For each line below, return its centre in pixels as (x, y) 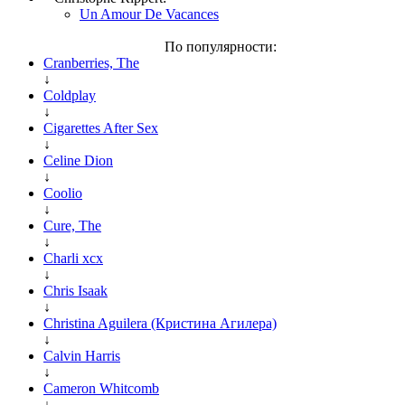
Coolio (63, 193)
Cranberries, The (91, 62)
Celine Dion (78, 160)
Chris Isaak (75, 290)
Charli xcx (73, 258)
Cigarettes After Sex (101, 127)
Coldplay (70, 95)
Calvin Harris (82, 355)
